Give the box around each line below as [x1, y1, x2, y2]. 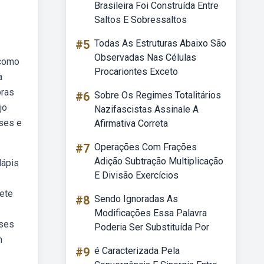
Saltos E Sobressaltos [94, 14, 187, 25]
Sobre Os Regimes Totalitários [94, 90, 221, 101]
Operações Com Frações [94, 141, 197, 153]
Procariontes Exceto [94, 66, 178, 77]
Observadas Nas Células [94, 52, 196, 63]
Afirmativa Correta [94, 118, 168, 129]
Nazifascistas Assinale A [94, 104, 199, 115]
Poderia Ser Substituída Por [94, 222, 209, 233]
